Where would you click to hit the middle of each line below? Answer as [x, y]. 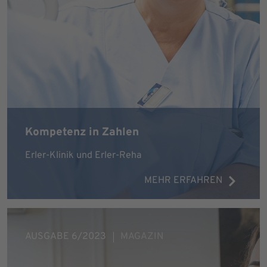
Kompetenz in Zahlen [82, 132]
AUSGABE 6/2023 [66, 237]
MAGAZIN [142, 237]
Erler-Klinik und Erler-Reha [83, 156]
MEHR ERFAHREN [184, 181]
